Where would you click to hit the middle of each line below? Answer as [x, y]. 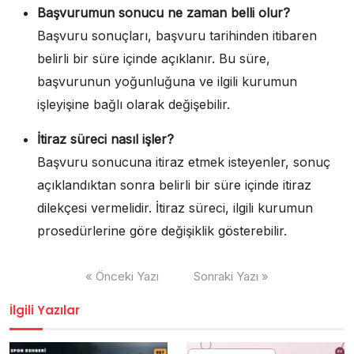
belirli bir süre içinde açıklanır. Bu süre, [154, 58]
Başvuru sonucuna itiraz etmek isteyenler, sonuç [184, 162]
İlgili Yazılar [45, 310]
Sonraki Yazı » [231, 276]
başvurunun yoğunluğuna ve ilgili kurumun [167, 81]
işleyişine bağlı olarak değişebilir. [134, 104]
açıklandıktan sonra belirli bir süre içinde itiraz [174, 185]
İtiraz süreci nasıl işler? [105, 139]
